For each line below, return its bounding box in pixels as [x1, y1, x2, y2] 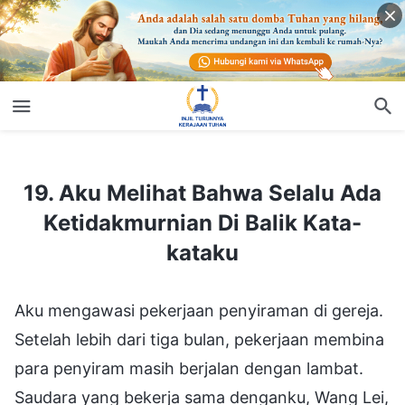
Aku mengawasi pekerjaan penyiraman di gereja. [14, 300, 383, 320]
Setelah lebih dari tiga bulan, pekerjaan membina [14, 329, 384, 349]
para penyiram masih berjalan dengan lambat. [14, 358, 363, 378]
